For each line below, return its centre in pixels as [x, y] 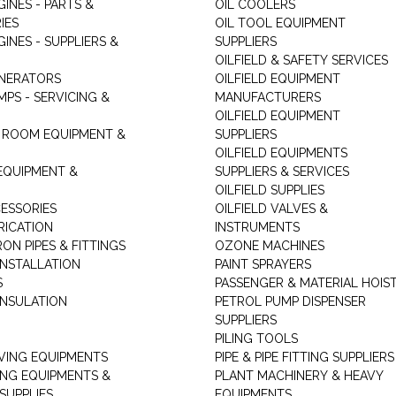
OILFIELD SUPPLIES [269, 190]
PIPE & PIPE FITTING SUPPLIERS [304, 357]
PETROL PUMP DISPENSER [290, 301]
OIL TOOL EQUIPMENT [280, 23]
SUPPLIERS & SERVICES [282, 171]
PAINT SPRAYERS [263, 264]
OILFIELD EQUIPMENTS [281, 153]
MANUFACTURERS [267, 97]
